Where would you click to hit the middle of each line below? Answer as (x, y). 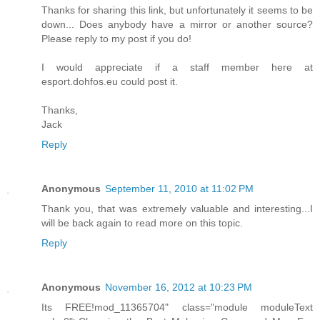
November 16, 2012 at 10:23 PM (179, 287)
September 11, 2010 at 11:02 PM (179, 188)
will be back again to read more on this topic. (142, 222)
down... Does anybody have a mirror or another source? (177, 24)
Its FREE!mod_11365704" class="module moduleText (177, 307)
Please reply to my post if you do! (116, 38)
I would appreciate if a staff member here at (177, 67)
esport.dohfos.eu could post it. (110, 81)
